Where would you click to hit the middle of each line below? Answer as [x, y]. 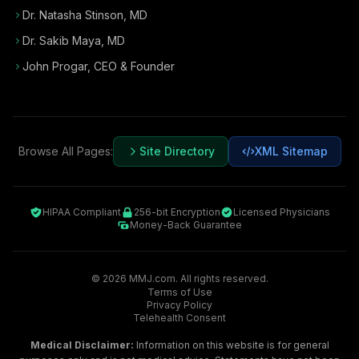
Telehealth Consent [179, 318]
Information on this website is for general [231, 345]
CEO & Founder [134, 66]
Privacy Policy [179, 305]
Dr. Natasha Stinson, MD [85, 15]
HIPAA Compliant [81, 212]
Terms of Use [179, 292]
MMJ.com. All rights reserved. [197, 278]
